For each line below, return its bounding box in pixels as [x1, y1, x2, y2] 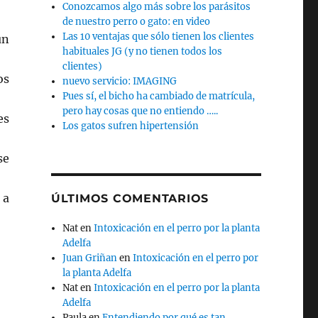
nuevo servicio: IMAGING [62, 75, 177, 87]
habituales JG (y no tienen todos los [62, 45, 223, 57]
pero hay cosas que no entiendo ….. [62, 104, 219, 117]
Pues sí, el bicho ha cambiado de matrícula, [62, 89, 256, 102]
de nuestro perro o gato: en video [62, 15, 211, 28]
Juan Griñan [62, 251, 118, 264]
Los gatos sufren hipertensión [62, 119, 199, 132]
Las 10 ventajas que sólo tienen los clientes [62, 30, 255, 43]
